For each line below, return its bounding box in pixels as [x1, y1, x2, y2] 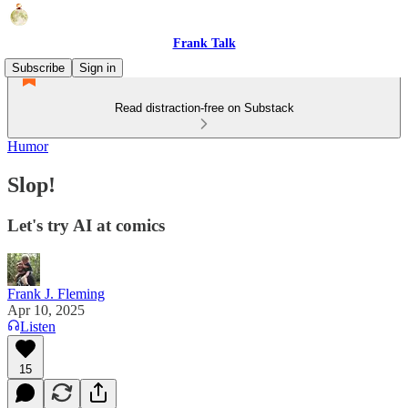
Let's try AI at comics [7, 215, 165, 235]
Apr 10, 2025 [7, 301, 85, 318]
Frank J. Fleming [7, 285, 105, 301]
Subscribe [12, 61, 65, 75]
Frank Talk [172, 36, 236, 50]
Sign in [79, 61, 116, 75]
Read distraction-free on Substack [114, 101, 294, 115]
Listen [20, 318, 56, 334]
